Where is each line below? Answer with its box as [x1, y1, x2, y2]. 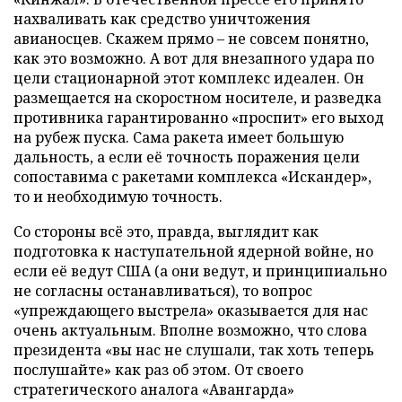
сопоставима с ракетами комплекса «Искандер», [13, 166, 371, 187]
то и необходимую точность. [13, 186, 223, 206]
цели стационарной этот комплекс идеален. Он [13, 67, 364, 88]
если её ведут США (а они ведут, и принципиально [13, 260, 387, 281]
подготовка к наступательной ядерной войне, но [13, 240, 373, 261]
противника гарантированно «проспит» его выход [13, 107, 384, 127]
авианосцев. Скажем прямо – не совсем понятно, [13, 28, 369, 48]
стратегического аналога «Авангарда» [13, 379, 294, 399]
